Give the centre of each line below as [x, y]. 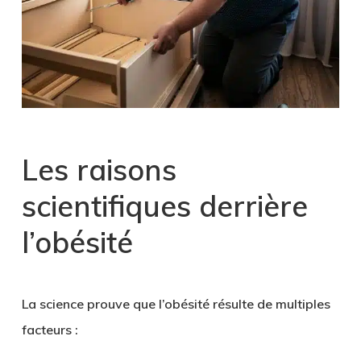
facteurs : [50, 330]
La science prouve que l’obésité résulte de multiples [176, 304]
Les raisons [99, 170]
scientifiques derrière [164, 206]
